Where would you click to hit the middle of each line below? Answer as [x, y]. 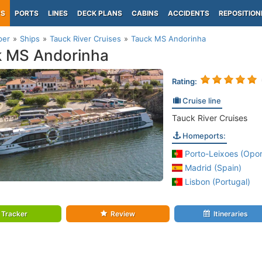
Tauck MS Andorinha [168, 39]
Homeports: [203, 136]
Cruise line [201, 101]
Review [123, 214]
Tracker [15, 214]
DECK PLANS [100, 13]
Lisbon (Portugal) [217, 182]
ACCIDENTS [189, 13]
